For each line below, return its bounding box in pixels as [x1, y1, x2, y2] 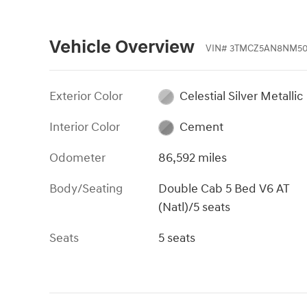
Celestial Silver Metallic [179, 88, 303, 104]
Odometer [49, 149, 106, 166]
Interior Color [49, 119, 120, 135]
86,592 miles [158, 149, 228, 166]
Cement [179, 119, 223, 135]
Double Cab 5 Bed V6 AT [158, 180, 291, 197]
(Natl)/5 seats [158, 199, 231, 215]
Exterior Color [49, 88, 123, 104]
